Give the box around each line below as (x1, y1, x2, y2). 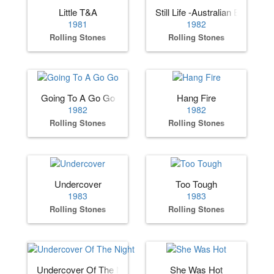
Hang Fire (177, 91, 216, 105)
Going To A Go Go (40, 91, 115, 105)
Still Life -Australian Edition (155, 6, 261, 18)
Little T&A (58, 6, 97, 18)
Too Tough (176, 177, 217, 190)
